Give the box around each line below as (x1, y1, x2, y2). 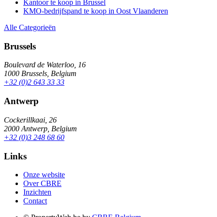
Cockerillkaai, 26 (4, 115, 57, 124)
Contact (23, 197, 47, 205)
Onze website (23, 170, 65, 179)
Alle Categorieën (4, 23, 56, 31)
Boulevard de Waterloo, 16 (4, 61, 86, 69)
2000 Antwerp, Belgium (4, 124, 77, 133)
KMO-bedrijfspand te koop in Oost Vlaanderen (23, 6, 168, 15)
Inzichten (23, 188, 51, 197)
